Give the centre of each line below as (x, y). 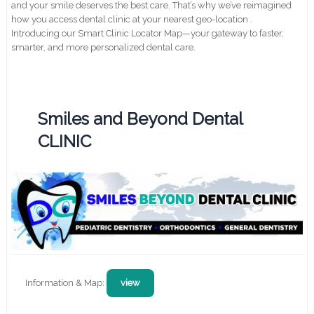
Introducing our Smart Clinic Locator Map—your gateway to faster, (148, 33)
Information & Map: (66, 282)
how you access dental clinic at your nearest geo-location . (132, 19)
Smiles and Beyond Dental (141, 118)
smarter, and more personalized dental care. (104, 47)
